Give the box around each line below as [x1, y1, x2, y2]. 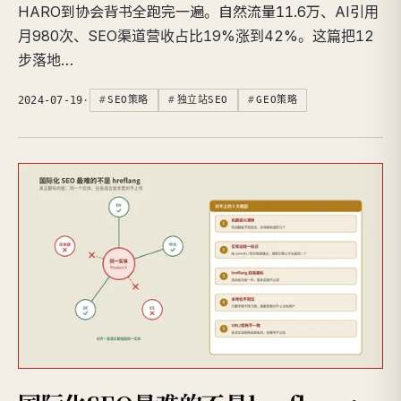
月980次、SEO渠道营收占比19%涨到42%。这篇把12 [18, 26, 374, 45]
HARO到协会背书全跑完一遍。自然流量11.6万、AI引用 [18, 2, 379, 21]
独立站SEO [176, 93, 228, 106]
